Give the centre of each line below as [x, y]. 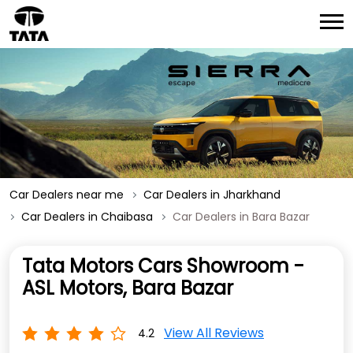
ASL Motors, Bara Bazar [128, 288]
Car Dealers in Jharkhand [212, 195]
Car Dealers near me [67, 195]
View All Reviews [214, 333]
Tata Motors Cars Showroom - [163, 266]
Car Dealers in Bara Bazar [241, 217]
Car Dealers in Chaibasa [87, 217]
